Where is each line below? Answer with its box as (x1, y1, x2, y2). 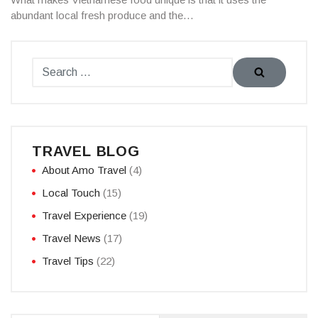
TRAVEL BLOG (32, 143, 140, 159)
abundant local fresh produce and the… (11, 9, 194, 21)
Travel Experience (42, 209, 126, 221)
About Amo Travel (42, 164, 126, 176)
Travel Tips (42, 255, 94, 267)
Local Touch (42, 187, 100, 199)
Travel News (42, 232, 101, 244)
